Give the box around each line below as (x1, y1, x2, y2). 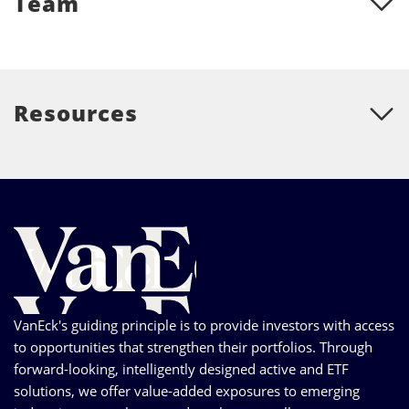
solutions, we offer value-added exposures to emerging (14, 381, 360, 400)
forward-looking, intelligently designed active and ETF (14, 359, 349, 378)
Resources (14, 97, 138, 128)
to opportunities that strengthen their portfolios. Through (14, 337, 372, 356)
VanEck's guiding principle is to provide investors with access (14, 315, 394, 334)
